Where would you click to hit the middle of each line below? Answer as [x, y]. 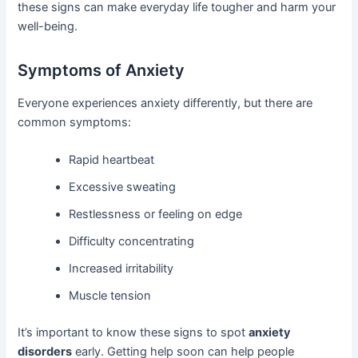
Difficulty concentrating [132, 242]
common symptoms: [75, 123]
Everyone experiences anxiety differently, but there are [165, 103]
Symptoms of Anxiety [101, 71]
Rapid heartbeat [112, 160]
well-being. [48, 27]
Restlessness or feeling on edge [156, 215]
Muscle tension [110, 296]
